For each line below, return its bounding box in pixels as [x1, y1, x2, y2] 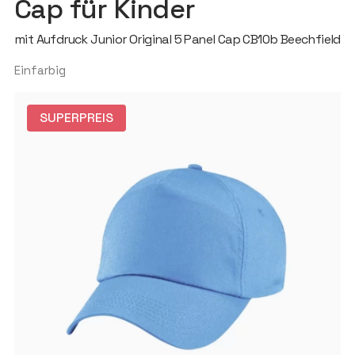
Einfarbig [13, 63, 66, 78]
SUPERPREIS [39, 109, 113, 126]
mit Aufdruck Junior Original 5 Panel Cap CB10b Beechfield [13, 31, 341, 48]
